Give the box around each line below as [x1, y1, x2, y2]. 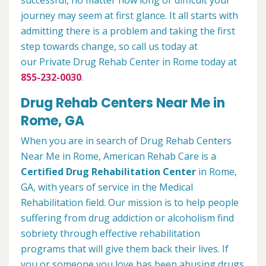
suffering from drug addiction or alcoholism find [21, 211, 234, 225]
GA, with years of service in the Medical [21, 180, 193, 194]
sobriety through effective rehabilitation [21, 227, 200, 240]
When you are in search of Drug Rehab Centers [21, 134, 232, 148]
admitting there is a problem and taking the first [21, 24, 235, 38]
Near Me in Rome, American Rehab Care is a [21, 150, 216, 163]
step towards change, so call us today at [21, 40, 198, 53]
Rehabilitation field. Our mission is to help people [21, 196, 239, 210]
